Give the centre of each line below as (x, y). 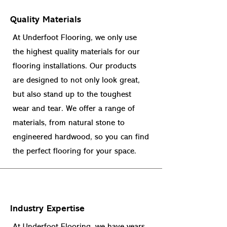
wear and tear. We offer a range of (74, 109)
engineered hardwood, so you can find (81, 137)
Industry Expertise (47, 209)
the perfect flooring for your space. (74, 152)
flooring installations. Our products (74, 66)
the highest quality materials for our (76, 52)
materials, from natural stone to (69, 123)
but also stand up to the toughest (72, 95)
